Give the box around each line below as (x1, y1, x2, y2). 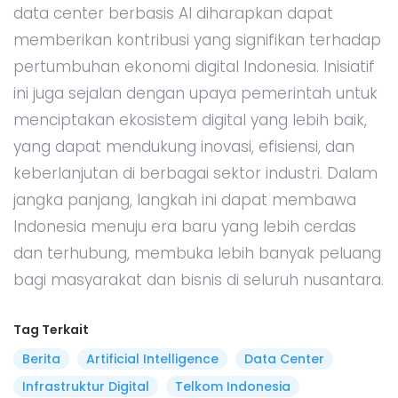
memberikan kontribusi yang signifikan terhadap (13, 28, 381, 51)
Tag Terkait (13, 320, 89, 338)
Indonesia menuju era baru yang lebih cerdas (13, 215, 356, 237)
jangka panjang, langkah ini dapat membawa (13, 188, 356, 211)
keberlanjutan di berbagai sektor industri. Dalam (13, 162, 378, 184)
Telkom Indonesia (174, 377, 291, 395)
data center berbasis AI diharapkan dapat (13, 2, 333, 24)
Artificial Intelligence (85, 349, 219, 368)
